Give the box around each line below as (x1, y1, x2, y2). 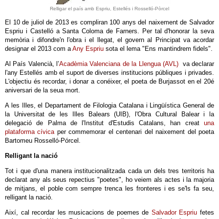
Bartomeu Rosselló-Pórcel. (5, 137, 81, 144)
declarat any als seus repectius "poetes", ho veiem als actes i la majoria (5, 176, 214, 183)
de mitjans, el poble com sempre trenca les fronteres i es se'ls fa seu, (5, 185, 214, 192)
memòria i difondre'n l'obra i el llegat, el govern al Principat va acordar (5, 36, 214, 44)
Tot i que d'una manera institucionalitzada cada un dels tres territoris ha (5, 167, 214, 175)
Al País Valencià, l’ (5, 60, 60, 67)
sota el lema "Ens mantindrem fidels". (104, 45, 213, 52)
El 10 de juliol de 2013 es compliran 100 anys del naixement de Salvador (5, 19, 214, 26)
